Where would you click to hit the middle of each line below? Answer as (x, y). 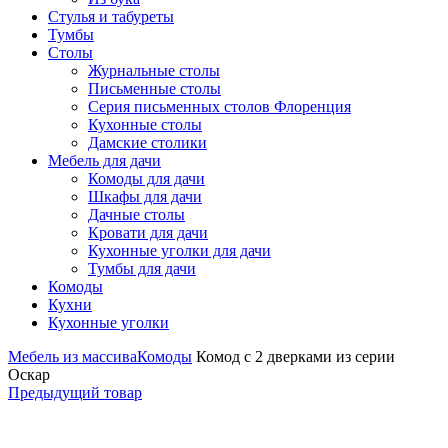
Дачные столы (136, 214)
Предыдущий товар (75, 392)
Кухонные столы (145, 124)
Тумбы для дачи (142, 268)
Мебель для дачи (104, 160)
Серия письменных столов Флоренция (219, 106)
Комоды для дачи (146, 178)
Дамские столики (147, 142)
